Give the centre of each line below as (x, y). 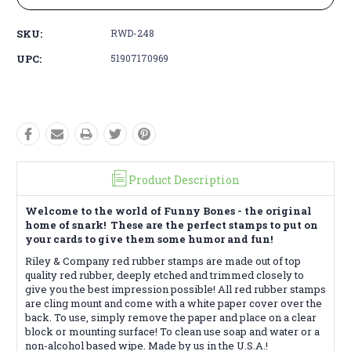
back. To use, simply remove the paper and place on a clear (171, 317)
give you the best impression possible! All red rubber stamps (175, 289)
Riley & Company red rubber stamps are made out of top (163, 261)
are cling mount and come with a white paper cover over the (174, 303)
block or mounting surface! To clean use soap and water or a (172, 331)
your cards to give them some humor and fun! (149, 239)
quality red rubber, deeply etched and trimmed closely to (165, 275)
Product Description (184, 179)
